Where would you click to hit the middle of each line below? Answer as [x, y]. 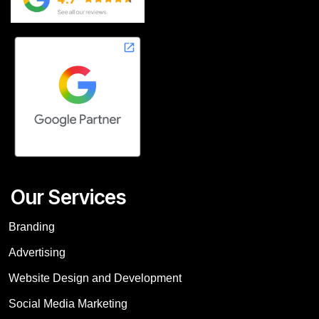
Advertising [37, 253]
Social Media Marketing [68, 304]
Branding [32, 227]
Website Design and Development [95, 278]
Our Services [68, 198]
